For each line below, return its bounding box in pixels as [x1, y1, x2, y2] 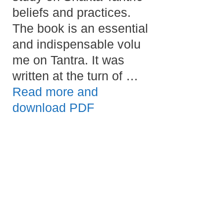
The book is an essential [12, 21, 148, 35]
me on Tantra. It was [12, 53, 124, 67]
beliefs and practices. [12, 5, 131, 19]
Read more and [12, 84, 98, 99]
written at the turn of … [12, 68, 138, 83]
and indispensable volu [12, 37, 141, 51]
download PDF [12, 100, 94, 114]
